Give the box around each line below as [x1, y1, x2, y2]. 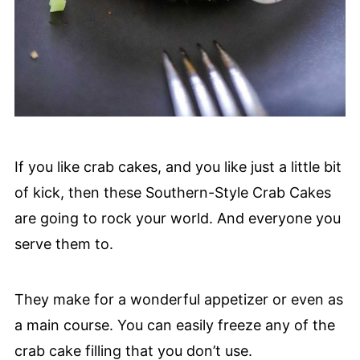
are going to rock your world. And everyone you [14, 209, 341, 227]
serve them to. [14, 235, 113, 252]
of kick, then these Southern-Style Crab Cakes [14, 183, 331, 201]
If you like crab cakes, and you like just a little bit [14, 157, 342, 175]
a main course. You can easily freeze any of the [14, 316, 335, 333]
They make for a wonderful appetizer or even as [14, 290, 343, 308]
